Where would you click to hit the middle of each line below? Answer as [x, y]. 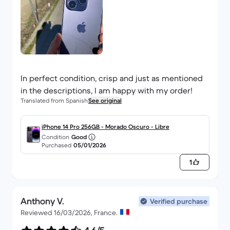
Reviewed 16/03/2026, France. [70, 213]
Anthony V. [42, 201]
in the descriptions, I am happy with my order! [107, 90]
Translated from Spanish [54, 100]
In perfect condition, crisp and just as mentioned [112, 78]
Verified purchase [179, 201]
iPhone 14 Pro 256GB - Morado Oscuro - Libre [106, 127]
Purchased [56, 145]
